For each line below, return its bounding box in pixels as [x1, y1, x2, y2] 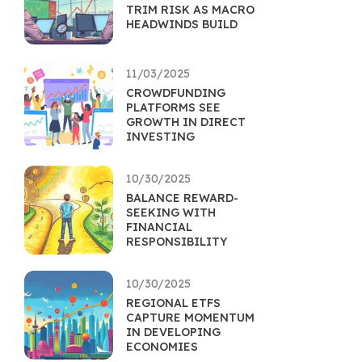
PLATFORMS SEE [126, 100, 221, 115]
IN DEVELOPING [126, 325, 221, 339]
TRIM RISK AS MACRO [126, 2, 255, 17]
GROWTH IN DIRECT [126, 115, 246, 129]
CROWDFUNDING [126, 86, 225, 100]
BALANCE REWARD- [126, 191, 238, 205]
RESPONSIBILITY [126, 234, 227, 249]
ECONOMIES [126, 339, 198, 354]
